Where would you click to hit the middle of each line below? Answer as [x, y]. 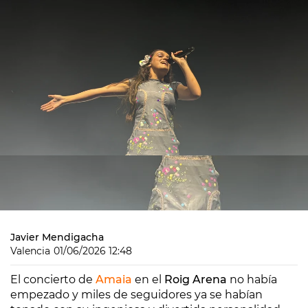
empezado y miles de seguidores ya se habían [136, 295]
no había [252, 279]
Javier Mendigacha [57, 237]
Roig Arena [196, 279]
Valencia [30, 251]
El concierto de [53, 279]
